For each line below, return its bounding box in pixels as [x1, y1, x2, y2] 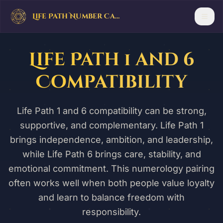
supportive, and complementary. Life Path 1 [19, 120, 204, 130]
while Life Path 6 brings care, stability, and [22, 149, 201, 159]
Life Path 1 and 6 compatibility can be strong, [16, 106, 207, 116]
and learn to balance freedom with [38, 192, 185, 203]
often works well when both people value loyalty [8, 178, 215, 188]
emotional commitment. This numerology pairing [8, 163, 215, 174]
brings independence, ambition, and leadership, [10, 134, 213, 145]
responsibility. [82, 207, 141, 217]
